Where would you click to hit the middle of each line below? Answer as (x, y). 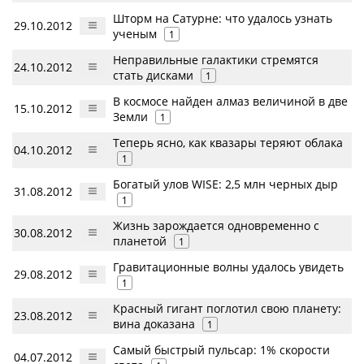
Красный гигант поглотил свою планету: (227, 308)
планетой (140, 241)
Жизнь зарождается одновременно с (216, 225)
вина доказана (154, 324)
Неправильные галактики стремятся (216, 60)
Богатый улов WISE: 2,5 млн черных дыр (225, 184)
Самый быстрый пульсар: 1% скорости (221, 350)
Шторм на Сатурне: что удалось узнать (223, 18)
